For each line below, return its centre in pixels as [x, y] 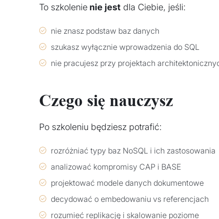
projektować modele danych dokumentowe [127, 183]
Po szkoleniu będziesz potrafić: [100, 127]
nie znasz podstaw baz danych [105, 31]
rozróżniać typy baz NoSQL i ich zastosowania [133, 150]
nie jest [104, 7]
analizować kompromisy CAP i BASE [116, 166]
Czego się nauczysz [106, 101]
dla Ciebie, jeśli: [153, 7]
